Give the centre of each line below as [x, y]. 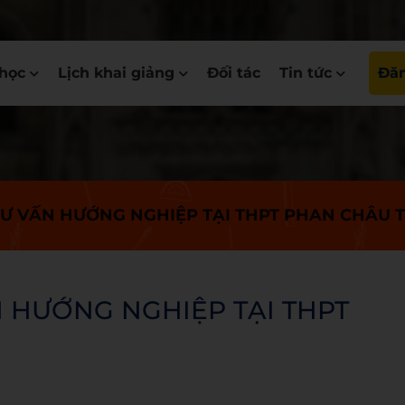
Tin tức [306, 73]
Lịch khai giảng [116, 73]
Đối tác [234, 73]
